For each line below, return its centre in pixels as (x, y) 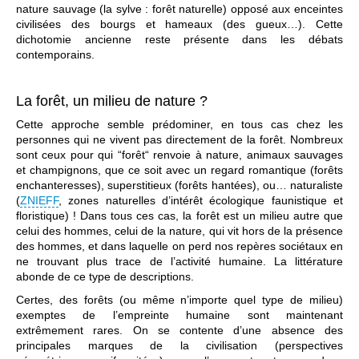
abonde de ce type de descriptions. (105, 277)
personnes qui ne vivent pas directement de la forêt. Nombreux (179, 140)
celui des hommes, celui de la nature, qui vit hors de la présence (179, 231)
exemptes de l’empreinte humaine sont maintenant (179, 315)
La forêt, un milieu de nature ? (112, 101)
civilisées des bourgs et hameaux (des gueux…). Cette (179, 24)
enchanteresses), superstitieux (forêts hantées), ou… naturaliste (179, 186)
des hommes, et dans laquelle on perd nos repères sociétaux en (179, 246)
